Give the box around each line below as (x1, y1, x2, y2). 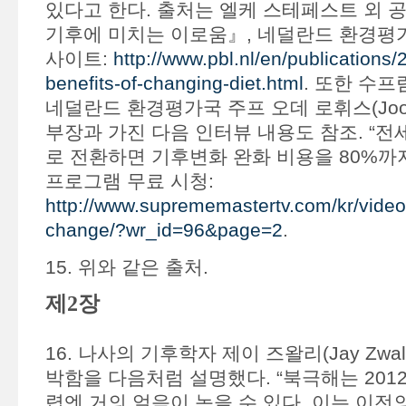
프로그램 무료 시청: (44, 170, 214, 191)
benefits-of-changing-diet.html (44, 72, 304, 93)
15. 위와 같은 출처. (44, 256, 208, 277)
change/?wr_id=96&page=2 (44, 219, 283, 240)
